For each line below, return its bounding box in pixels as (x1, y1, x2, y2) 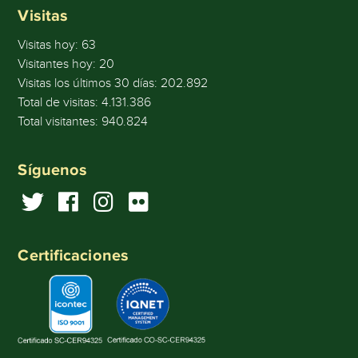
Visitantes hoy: (18, 55, 100, 72)
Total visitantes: (18, 113, 102, 129)
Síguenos (18, 160, 88, 178)
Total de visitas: (18, 93, 102, 110)
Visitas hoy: (18, 36, 82, 53)
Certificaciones (18, 245, 129, 264)
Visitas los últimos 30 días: (18, 74, 161, 91)
